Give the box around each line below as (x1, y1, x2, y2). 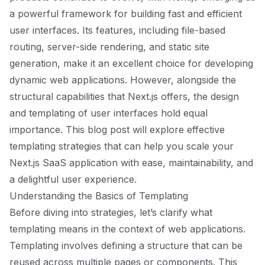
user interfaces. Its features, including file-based (9, 24, 225, 36)
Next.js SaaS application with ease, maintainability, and (9, 157, 253, 169)
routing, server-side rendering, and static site (9, 41, 209, 53)
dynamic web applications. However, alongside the (9, 74, 236, 86)
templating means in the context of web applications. (9, 223, 245, 235)
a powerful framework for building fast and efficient (9, 8, 242, 20)
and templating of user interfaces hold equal (9, 107, 208, 119)
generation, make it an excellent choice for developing (9, 57, 253, 69)
